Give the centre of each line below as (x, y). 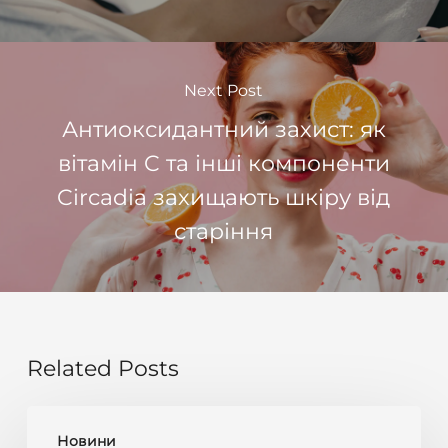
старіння (224, 231)
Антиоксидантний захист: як (223, 129)
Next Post (224, 90)
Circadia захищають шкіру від (224, 197)
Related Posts (102, 369)
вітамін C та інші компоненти (223, 163)
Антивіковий (79, 420)
